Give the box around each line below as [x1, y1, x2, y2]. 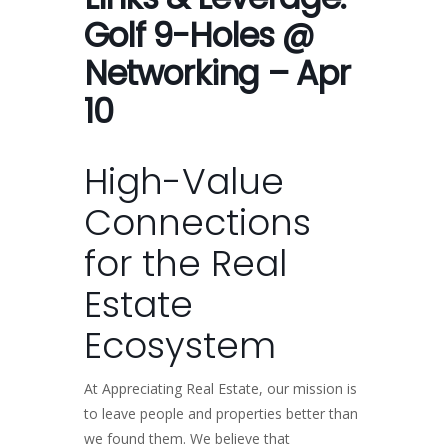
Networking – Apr [84, 49, 350, 97]
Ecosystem [84, 319, 276, 371]
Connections [84, 196, 311, 248]
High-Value [84, 155, 284, 207]
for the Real [84, 237, 287, 289]
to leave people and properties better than [84, 403, 358, 423]
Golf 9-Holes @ [84, 11, 314, 59]
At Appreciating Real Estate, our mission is [84, 378, 357, 398]
